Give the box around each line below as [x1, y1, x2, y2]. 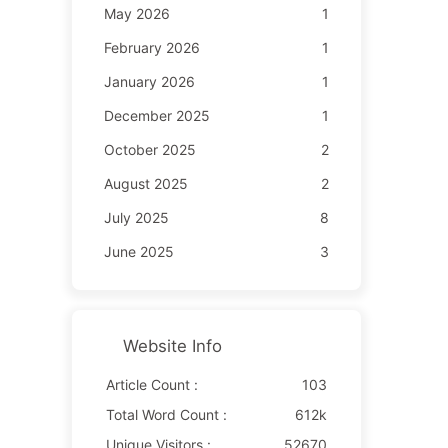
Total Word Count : [105, 405, 227, 423]
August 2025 [103, 174, 188, 192]
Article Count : [105, 375, 198, 393]
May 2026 [103, 4, 170, 22]
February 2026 [103, 38, 200, 56]
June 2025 [103, 242, 174, 260]
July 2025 [103, 208, 169, 226]
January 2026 [103, 72, 195, 90]
